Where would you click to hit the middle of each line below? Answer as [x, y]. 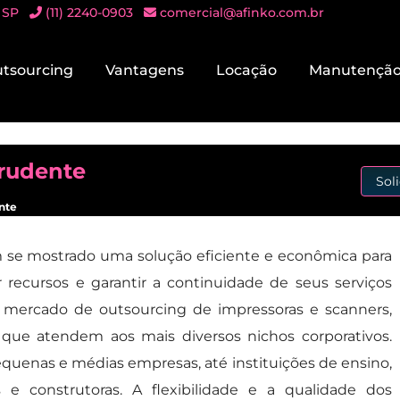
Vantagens [144, 71]
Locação [246, 71]
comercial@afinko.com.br [242, 12]
